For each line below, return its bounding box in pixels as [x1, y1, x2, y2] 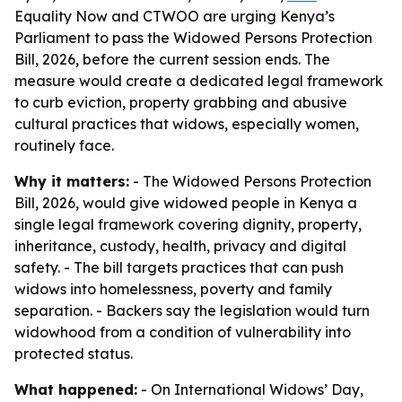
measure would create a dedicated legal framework [14, 72, 383, 90]
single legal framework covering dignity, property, [14, 215, 362, 233]
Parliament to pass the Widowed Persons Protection [14, 29, 372, 47]
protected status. [14, 345, 133, 363]
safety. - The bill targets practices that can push [14, 258, 344, 276]
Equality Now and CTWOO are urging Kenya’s [14, 7, 335, 25]
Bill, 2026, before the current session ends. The [14, 50, 330, 68]
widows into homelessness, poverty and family [14, 280, 332, 298]
